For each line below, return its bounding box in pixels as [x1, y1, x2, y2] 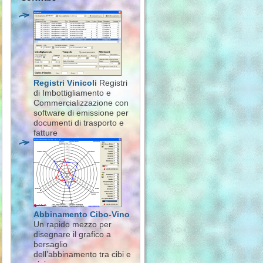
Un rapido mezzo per [33, 220, 112, 229]
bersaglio [33, 240, 68, 249]
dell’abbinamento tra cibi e [33, 249, 131, 259]
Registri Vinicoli [33, 78, 97, 87]
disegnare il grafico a [33, 230, 111, 239]
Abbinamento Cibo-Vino [33, 210, 130, 219]
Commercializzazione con [33, 98, 129, 107]
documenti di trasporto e [33, 118, 124, 127]
